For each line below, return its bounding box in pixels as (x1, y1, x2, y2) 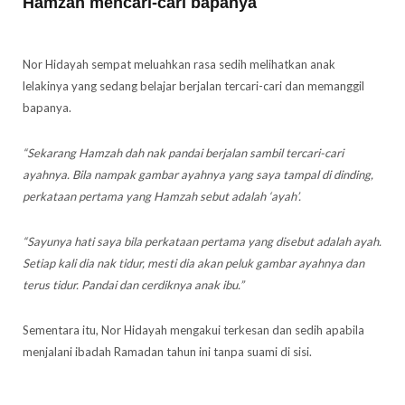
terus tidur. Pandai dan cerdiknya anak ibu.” (23, 278, 244, 292)
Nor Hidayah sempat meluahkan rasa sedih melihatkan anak (23, 57, 335, 71)
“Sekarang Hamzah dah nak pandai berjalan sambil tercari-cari (23, 146, 344, 160)
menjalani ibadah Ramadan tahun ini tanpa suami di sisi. (23, 344, 312, 359)
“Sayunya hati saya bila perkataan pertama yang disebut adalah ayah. (23, 234, 381, 249)
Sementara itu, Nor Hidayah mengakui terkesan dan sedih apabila (23, 323, 364, 337)
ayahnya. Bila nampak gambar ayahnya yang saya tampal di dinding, (23, 167, 373, 182)
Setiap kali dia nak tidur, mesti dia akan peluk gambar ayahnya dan (23, 256, 364, 270)
